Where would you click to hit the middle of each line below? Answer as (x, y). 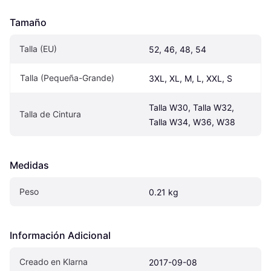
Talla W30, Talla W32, (191, 107)
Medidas (29, 165)
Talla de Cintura (50, 114)
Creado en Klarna (54, 261)
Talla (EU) (38, 48)
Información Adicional (60, 235)
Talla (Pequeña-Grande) (67, 77)
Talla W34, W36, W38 (192, 122)
